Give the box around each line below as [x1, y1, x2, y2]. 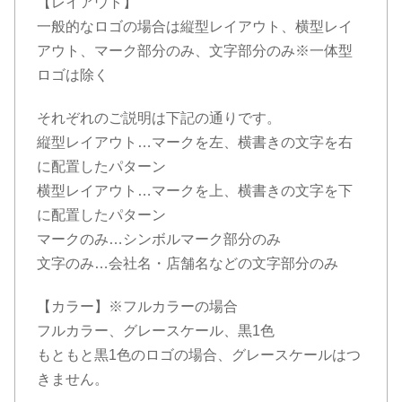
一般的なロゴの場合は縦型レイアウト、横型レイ [37, 19, 353, 35]
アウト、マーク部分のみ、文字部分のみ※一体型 [37, 43, 353, 59]
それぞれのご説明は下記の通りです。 [37, 109, 281, 126]
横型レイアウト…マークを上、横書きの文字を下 [37, 182, 353, 198]
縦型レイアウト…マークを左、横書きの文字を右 [37, 134, 353, 150]
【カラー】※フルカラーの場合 [37, 298, 238, 314]
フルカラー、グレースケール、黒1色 [37, 322, 275, 338]
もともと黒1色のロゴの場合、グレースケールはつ [37, 346, 361, 363]
